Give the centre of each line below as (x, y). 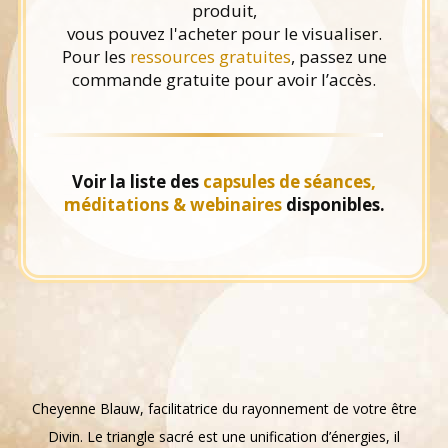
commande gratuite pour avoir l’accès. (224, 79)
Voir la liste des (137, 181)
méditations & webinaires (172, 204)
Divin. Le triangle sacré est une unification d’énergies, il (224, 436)
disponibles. (333, 204)
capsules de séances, (289, 181)
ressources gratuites (210, 56)
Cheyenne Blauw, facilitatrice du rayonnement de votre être (224, 408)
